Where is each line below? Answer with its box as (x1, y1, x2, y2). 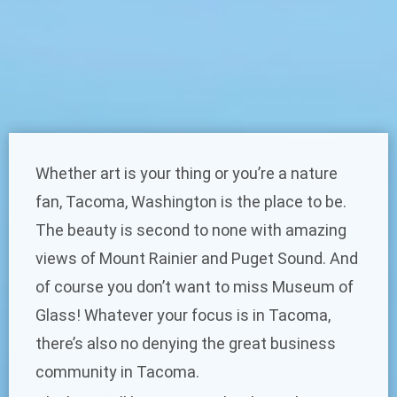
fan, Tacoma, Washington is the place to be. (35, 192, 346, 212)
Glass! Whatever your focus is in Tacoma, (35, 306, 331, 325)
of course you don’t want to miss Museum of (35, 277, 354, 297)
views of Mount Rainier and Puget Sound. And (35, 249, 358, 269)
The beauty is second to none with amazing (35, 221, 346, 240)
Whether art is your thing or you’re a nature (35, 164, 338, 183)
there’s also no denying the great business (35, 334, 336, 354)
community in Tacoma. (35, 362, 199, 382)
